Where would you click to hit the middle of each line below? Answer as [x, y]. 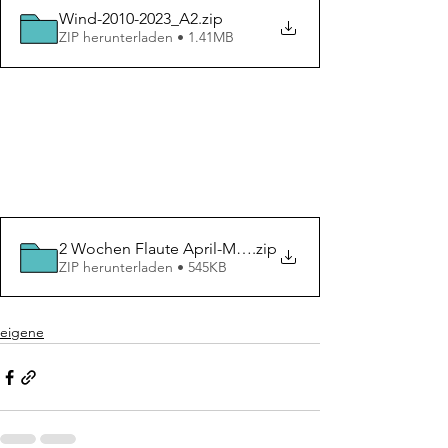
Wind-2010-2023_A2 [128, 19]
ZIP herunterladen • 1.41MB [146, 37]
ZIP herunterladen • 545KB [143, 266]
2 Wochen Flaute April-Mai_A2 [167, 248]
